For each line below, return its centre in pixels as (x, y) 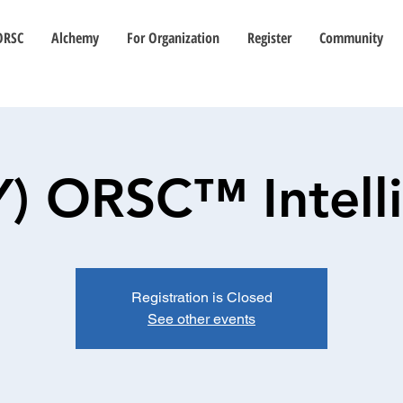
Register (269, 38)
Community (351, 38)
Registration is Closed (201, 297)
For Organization (173, 38)
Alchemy (75, 38)
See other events (201, 319)
